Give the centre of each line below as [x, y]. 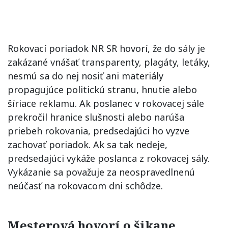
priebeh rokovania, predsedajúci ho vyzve [98, 131]
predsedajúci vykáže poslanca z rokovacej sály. [109, 158]
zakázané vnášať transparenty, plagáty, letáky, [109, 62]
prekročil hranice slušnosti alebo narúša [96, 117]
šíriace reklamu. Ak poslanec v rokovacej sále [106, 103]
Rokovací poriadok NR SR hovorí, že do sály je [106, 48]
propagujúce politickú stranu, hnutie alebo [102, 90]
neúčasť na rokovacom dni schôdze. [85, 186]
